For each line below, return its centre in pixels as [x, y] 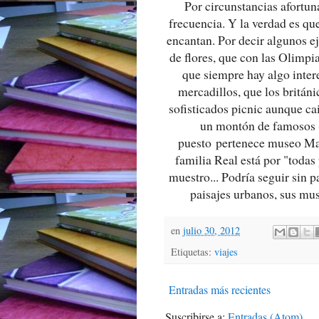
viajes [226, 252]
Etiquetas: [193, 252]
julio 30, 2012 [211, 231]
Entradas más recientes [220, 290]
